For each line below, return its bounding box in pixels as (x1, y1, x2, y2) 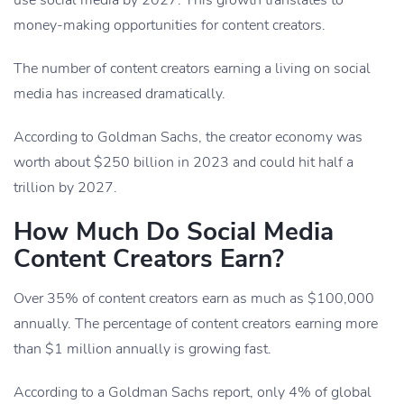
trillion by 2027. (14, 178, 117, 198)
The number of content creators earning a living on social (14, 59, 371, 79)
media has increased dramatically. (14, 84, 225, 105)
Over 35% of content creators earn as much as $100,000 (14, 289, 374, 309)
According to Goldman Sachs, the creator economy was (14, 127, 363, 148)
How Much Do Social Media (14, 215, 334, 250)
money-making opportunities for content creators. (14, 15, 326, 36)
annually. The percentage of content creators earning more (14, 314, 378, 335)
